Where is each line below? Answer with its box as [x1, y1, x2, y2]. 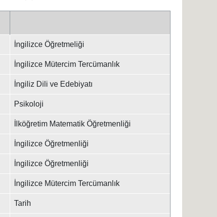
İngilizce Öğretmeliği [14, 40, 84, 48]
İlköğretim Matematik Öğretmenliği [14, 120, 131, 128]
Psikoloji [14, 100, 44, 108]
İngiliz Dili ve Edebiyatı [14, 80, 93, 88]
